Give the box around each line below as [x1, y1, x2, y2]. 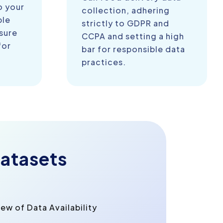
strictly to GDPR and [81, 18, 169, 29]
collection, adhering [81, 5, 170, 16]
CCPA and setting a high [81, 31, 184, 42]
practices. [81, 57, 126, 68]
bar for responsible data [81, 44, 185, 55]
